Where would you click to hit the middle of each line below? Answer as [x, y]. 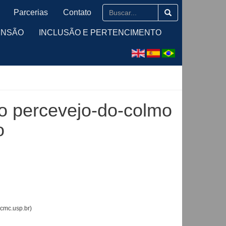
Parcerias [31, 12]
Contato [77, 12]
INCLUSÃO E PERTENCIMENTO [100, 33]
